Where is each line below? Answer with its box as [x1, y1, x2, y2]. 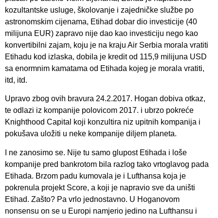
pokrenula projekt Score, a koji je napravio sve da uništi [5, 183, 195, 192]
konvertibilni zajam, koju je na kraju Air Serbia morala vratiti [5, 41, 208, 49]
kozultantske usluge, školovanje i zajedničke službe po [5, 6, 194, 14]
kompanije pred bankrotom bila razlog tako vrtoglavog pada [5, 160, 209, 168]
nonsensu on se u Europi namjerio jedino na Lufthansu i [5, 206, 197, 215]
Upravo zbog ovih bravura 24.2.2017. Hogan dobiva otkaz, [5, 94, 205, 103]
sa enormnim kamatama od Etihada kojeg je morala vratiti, [5, 64, 204, 73]
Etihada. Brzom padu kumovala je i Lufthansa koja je [5, 171, 186, 180]
